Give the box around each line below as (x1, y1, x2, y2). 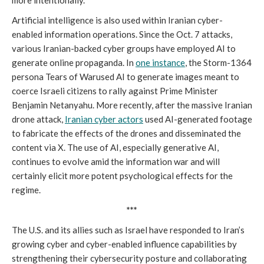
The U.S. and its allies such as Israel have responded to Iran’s (12, 225, 245, 236)
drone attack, (12, 114, 65, 125)
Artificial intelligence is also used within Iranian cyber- (12, 15, 223, 26)
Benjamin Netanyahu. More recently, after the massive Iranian (12, 100, 252, 111)
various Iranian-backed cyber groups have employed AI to (12, 43, 236, 54)
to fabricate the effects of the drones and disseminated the (12, 128, 241, 139)
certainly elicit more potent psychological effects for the (12, 170, 233, 181)
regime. (12, 184, 42, 196)
